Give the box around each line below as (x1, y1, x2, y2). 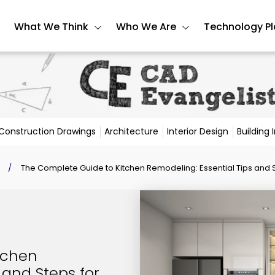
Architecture (104, 125, 158, 137)
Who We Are (116, 20, 176, 34)
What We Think (14, 20, 88, 34)
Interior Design (167, 125, 228, 137)
